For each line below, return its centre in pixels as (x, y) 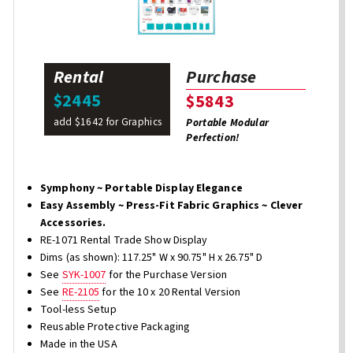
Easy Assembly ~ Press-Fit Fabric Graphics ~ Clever (172, 206)
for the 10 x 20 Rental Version (170, 293)
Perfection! (213, 137)
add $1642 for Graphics (108, 121)
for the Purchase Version (166, 275)
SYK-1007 (84, 275)
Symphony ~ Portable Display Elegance (141, 189)
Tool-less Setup (78, 310)
